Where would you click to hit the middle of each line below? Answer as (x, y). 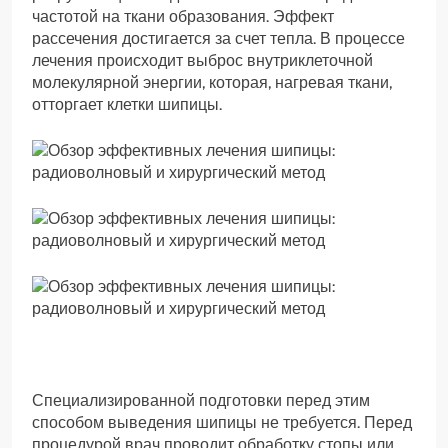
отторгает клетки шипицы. (127, 104)
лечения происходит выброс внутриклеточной (202, 60)
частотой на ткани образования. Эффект (183, 16)
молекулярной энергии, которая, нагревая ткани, (212, 82)
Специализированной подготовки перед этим (201, 400)
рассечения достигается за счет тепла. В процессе (218, 38)
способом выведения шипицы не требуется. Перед (222, 422)
